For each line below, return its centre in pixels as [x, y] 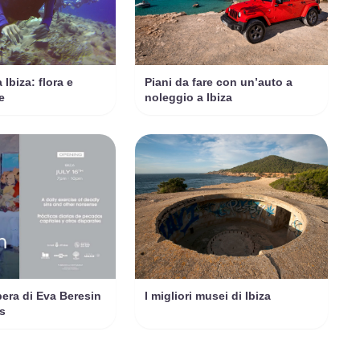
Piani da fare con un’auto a [219, 82]
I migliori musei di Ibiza [208, 296]
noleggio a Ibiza [188, 98]
